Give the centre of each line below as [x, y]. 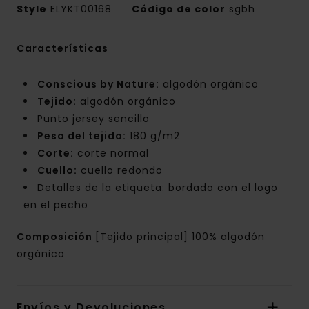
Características [62, 49]
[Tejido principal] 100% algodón [180, 237]
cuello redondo [120, 171]
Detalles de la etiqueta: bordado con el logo [158, 188]
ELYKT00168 [81, 9]
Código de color [179, 9]
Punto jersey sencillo [93, 119]
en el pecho [56, 205]
